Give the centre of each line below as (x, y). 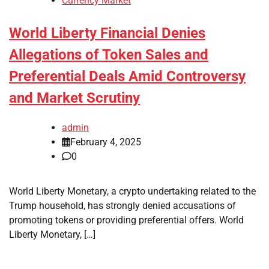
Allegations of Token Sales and (109, 55)
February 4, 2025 (106, 142)
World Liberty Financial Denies (107, 33)
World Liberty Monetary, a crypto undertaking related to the (132, 191)
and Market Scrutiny (74, 98)
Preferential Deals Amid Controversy (127, 77)
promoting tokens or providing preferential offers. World (126, 220)
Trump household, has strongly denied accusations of (122, 205)
